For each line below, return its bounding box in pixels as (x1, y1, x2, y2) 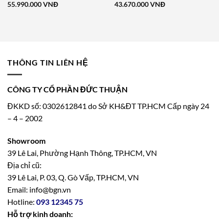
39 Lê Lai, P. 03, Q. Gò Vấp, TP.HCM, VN (7, 173, 139, 182)
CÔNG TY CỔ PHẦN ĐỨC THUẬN (7, 84, 128, 94)
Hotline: (7, 197, 36, 207)
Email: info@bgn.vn (7, 185, 71, 195)
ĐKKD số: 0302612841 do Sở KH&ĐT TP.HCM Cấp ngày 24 (7, 101, 209, 111)
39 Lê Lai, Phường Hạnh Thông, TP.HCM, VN (7, 148, 157, 158)
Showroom (7, 136, 45, 146)
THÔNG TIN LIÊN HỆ (7, 58, 88, 67)
